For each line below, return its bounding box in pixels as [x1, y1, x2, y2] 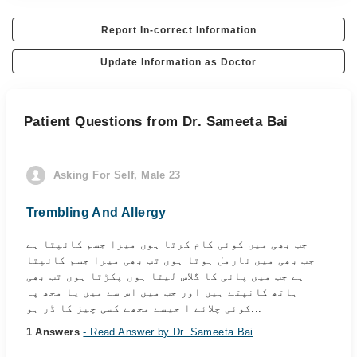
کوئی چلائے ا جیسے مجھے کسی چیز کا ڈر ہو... [251, 302, 262, 314]
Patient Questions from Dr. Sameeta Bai [24, 114, 288, 129]
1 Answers [25, 326, 84, 338]
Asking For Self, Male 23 [53, 169, 181, 181]
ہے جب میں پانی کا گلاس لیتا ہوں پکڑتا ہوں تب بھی [25, 270, 305, 282]
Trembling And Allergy [25, 206, 167, 219]
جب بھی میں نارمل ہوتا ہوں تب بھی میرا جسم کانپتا [25, 254, 316, 266]
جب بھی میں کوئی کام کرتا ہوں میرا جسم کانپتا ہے [25, 238, 308, 250]
